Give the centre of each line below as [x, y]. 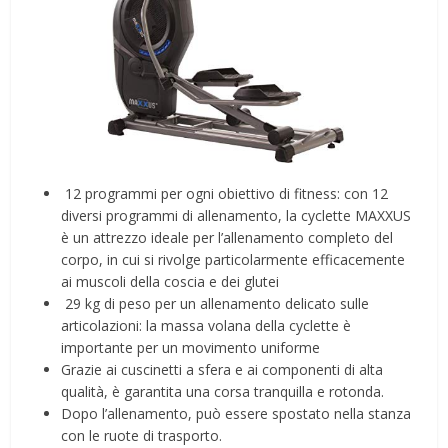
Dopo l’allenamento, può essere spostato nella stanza [236, 414]
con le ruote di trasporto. [142, 436]
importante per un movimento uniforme [191, 348]
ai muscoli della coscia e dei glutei [170, 282]
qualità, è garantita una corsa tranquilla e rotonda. [223, 392]
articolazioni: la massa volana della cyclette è [206, 326]
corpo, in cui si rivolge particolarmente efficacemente [233, 260]
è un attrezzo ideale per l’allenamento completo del [227, 238]
